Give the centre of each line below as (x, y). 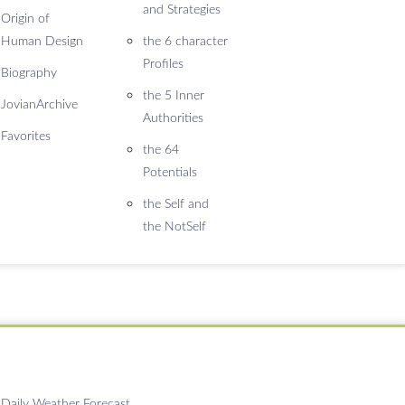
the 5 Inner (174, 96)
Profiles (164, 64)
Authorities (174, 118)
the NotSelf (175, 227)
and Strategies (182, 10)
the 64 (161, 150)
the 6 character (186, 42)
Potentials (170, 173)
